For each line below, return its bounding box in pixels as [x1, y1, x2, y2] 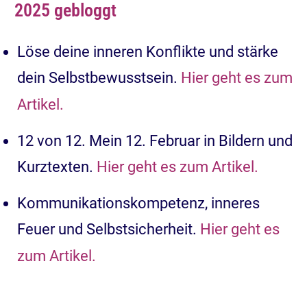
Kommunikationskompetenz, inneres [17, 194, 260, 212]
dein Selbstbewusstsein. [17, 69, 181, 86]
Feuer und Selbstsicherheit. [17, 220, 200, 238]
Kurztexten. [17, 158, 97, 175]
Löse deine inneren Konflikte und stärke [17, 42, 278, 60]
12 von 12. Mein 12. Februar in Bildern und [17, 132, 293, 149]
